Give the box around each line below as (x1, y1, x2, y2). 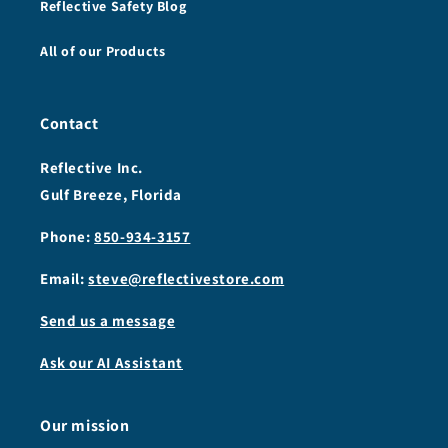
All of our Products (40, 42, 166, 61)
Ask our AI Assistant (40, 353, 183, 373)
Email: (40, 269, 85, 289)
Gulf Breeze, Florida (40, 185, 182, 205)
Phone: (40, 227, 91, 247)
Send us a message (40, 311, 176, 331)
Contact (40, 113, 99, 135)
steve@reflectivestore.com (88, 269, 285, 289)
